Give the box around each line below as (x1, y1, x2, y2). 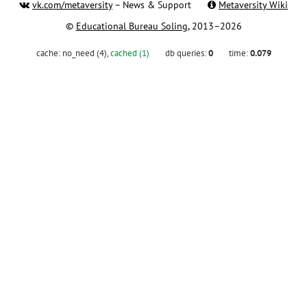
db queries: (164, 47, 208, 59)
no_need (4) (62, 47, 107, 59)
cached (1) (110, 47, 149, 59)
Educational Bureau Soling (75, 20, 188, 33)
